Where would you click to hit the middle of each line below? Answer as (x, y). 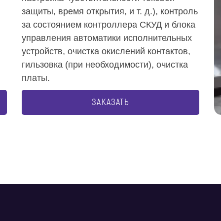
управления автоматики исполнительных (107, 38)
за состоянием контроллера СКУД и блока (109, 25)
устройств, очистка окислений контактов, (106, 51)
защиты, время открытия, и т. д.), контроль (110, 11)
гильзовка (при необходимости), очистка (105, 65)
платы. (36, 78)
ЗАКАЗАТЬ (110, 102)
